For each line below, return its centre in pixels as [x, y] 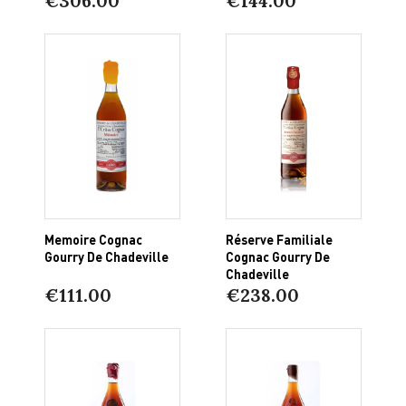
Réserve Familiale [279, 239]
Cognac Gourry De [277, 256]
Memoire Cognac [94, 239]
